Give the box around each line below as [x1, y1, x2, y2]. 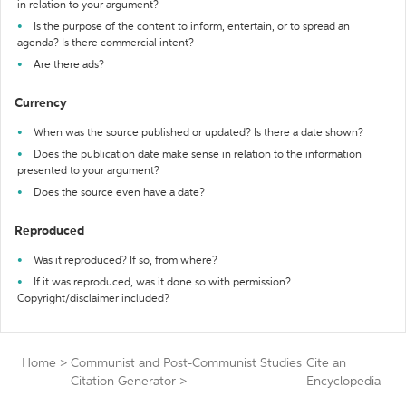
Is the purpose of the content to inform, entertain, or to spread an [34, 22, 350, 33]
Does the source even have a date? [34, 188, 205, 198]
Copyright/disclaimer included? [17, 294, 169, 304]
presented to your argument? [17, 166, 159, 177]
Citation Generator [71, 375, 176, 388]
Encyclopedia [305, 375, 381, 388]
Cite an [305, 357, 346, 370]
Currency [14, 97, 67, 110]
